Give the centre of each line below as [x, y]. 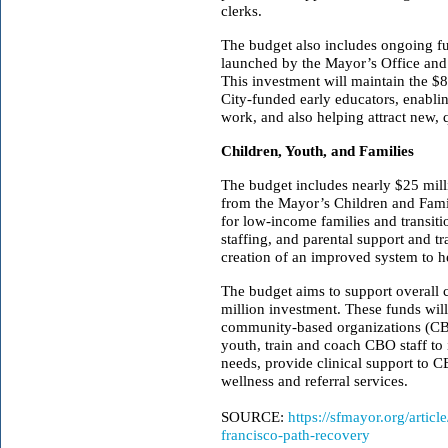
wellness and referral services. [316, 380]
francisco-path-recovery [295, 434]
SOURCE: [254, 416]
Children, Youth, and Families [317, 150]
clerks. [243, 10]
